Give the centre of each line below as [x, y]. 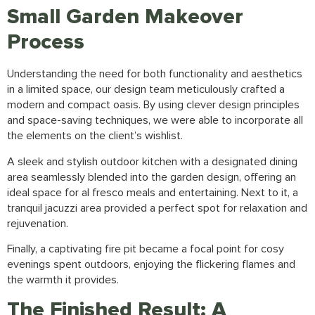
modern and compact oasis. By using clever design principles [153, 105]
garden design [205, 177]
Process [46, 42]
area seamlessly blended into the [89, 177]
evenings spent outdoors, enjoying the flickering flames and [151, 264]
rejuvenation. [38, 223]
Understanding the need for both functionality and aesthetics [155, 74]
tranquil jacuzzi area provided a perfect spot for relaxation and [157, 208]
